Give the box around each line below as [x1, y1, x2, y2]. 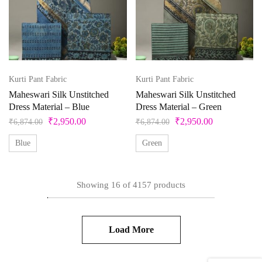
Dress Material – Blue [9, 102, 89, 112]
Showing [77, 180, 109, 189]
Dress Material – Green [135, 102, 222, 112]
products [154, 180, 185, 189]
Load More [108, 225, 154, 235]
